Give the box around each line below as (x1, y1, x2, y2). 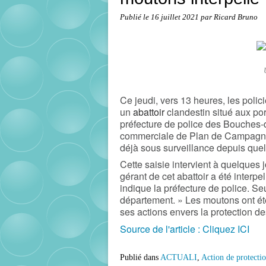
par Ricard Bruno (201, 13, 258, 21)
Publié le (120, 13, 151, 21)
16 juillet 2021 (151, 13, 201, 21)
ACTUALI (160, 253, 197, 262)
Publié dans (120, 253, 159, 262)
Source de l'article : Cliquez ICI (120, 221, 249, 236)
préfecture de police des (120, 117, 221, 131)
